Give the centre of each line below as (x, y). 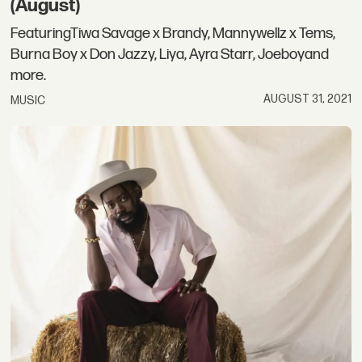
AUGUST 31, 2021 (307, 99)
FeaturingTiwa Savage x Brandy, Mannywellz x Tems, (173, 33)
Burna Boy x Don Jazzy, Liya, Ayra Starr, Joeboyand (170, 54)
